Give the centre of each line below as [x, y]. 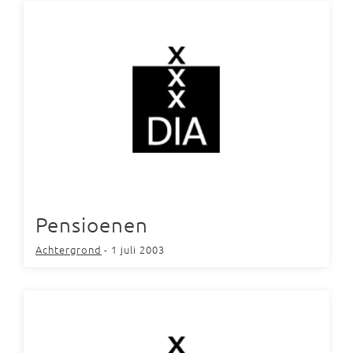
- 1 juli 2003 [134, 249]
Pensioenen [92, 224]
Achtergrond [69, 249]
